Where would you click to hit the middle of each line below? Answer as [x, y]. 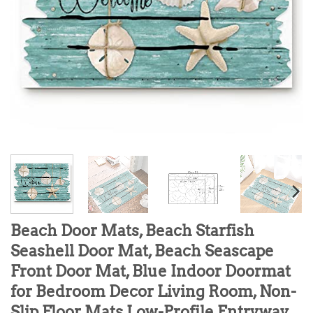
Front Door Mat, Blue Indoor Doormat [151, 271]
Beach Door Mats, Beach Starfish [132, 230]
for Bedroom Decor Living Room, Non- [153, 291]
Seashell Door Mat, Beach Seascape [142, 250]
